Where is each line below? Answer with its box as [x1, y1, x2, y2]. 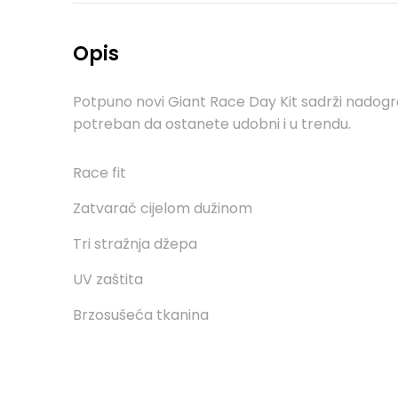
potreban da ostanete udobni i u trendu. [73, 113, 352, 134]
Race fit [73, 162, 127, 183]
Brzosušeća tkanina [73, 304, 210, 325]
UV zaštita [73, 268, 144, 290]
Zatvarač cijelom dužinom [73, 197, 253, 219]
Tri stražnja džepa [73, 233, 198, 254]
